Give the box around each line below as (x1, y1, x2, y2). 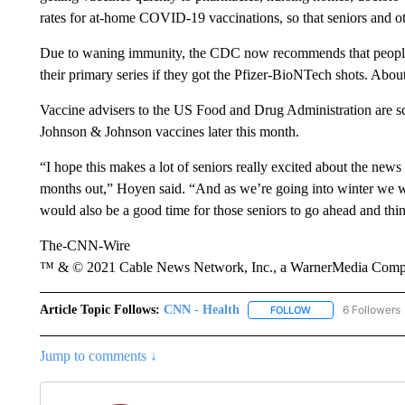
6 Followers (342, 303, 400, 316)
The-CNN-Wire (39, 238, 130, 253)
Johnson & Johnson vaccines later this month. (39, 124, 299, 139)
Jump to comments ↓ (39, 348, 157, 364)
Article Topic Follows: (39, 303, 160, 316)
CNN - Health (163, 303, 240, 316)
